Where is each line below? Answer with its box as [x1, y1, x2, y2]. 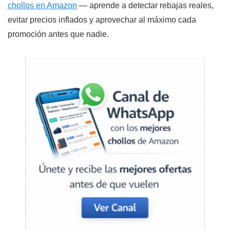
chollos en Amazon [8, 1, 77, 10]
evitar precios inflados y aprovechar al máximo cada [8, 15, 196, 25]
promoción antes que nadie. [8, 30, 109, 39]
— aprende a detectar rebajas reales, [77, 1, 214, 10]
